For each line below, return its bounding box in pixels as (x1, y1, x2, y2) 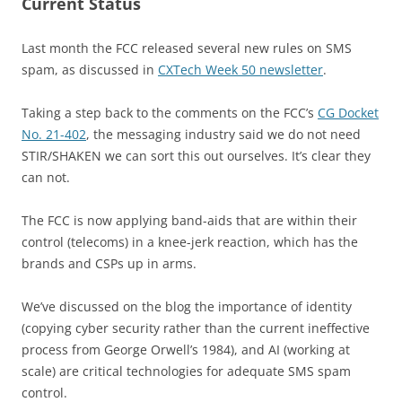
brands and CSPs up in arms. (22, 255, 200, 273)
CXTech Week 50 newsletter (158, 61, 323, 79)
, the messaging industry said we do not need (86, 126, 361, 144)
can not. (22, 169, 74, 187)
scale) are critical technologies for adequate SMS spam (22, 363, 351, 380)
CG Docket (318, 104, 379, 122)
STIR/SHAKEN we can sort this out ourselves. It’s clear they (22, 147, 371, 165)
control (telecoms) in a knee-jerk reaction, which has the (22, 233, 358, 251)
